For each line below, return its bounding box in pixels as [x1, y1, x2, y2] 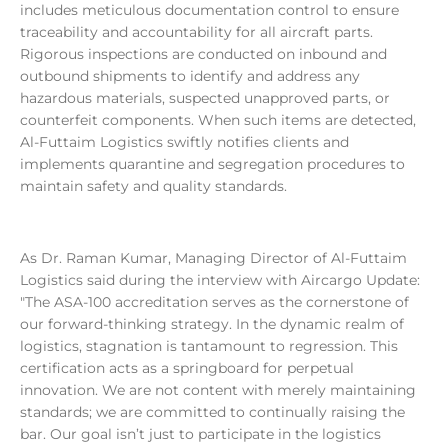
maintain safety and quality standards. [20, 177, 287, 196]
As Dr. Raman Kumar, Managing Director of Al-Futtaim [20, 249, 407, 268]
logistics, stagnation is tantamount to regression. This [20, 337, 398, 356]
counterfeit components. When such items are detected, [20, 111, 416, 130]
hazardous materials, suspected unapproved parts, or [20, 89, 390, 108]
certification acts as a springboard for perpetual [20, 359, 354, 378]
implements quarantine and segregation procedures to [20, 155, 405, 174]
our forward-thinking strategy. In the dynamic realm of [20, 315, 404, 334]
